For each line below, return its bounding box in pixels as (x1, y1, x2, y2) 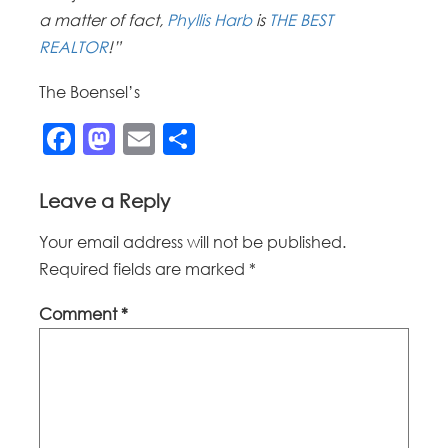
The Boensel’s (39, 81, 141, 102)
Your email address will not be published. (39, 231, 347, 252)
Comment (39, 303, 122, 324)
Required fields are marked (39, 258, 250, 279)
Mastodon (115, 119, 274, 159)
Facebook (75, 119, 236, 159)
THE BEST (269, 9, 334, 30)
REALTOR (39, 36, 109, 57)
